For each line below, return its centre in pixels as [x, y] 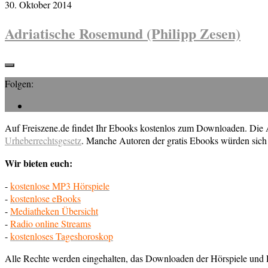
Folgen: [19, 84]
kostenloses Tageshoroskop [62, 236]
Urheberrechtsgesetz [43, 141]
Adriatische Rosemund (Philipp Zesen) [123, 33]
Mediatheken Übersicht [54, 211]
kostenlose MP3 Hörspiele [60, 186]
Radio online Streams [51, 224]
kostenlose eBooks [45, 199]
